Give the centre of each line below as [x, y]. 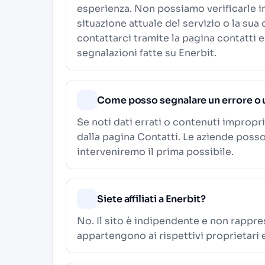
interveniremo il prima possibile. [155, 152]
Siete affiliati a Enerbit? [151, 199]
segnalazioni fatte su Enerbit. [147, 53]
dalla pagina [107, 137]
